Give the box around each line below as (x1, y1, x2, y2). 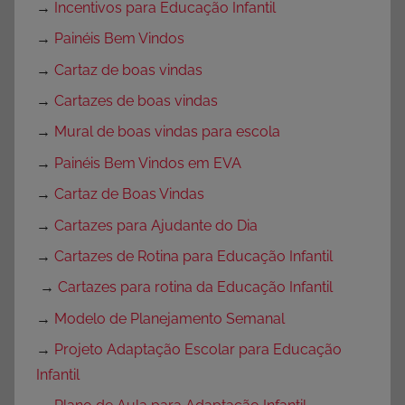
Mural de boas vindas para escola (54, 123, 280, 141)
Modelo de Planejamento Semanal (54, 309, 285, 327)
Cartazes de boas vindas (54, 92, 218, 110)
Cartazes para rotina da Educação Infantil (58, 278, 333, 297)
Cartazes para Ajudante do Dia (54, 216, 258, 234)
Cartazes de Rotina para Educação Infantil (54, 247, 333, 265)
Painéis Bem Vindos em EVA (54, 154, 241, 172)
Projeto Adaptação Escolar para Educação (54, 341, 342, 359)
